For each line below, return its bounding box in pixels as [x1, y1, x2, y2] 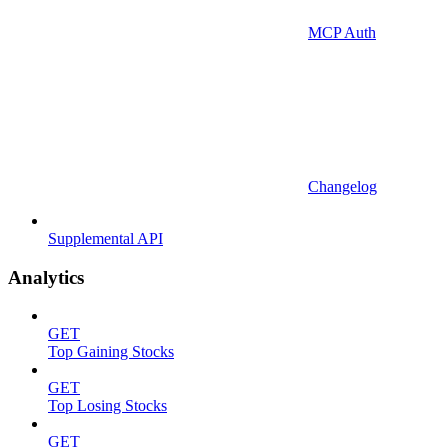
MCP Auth [308, 23, 376, 41]
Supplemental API [48, 229, 163, 247]
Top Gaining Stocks [48, 343, 174, 361]
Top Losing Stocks [48, 397, 167, 415]
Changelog [308, 177, 377, 195]
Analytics [8, 266, 84, 288]
